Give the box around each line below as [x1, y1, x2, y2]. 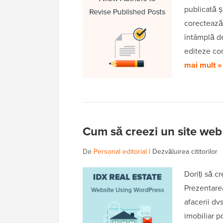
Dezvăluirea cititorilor [152, 146, 218, 157]
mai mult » [184, 59, 222, 71]
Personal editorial [94, 146, 147, 157]
